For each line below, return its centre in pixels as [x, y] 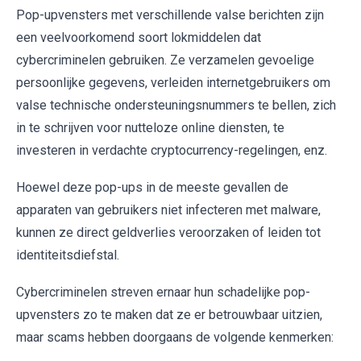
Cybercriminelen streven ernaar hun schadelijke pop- [163, 293]
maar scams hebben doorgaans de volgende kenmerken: [175, 338]
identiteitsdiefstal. [68, 255]
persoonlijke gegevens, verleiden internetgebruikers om [173, 83]
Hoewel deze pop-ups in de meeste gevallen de [152, 188]
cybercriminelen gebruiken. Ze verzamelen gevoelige [165, 60]
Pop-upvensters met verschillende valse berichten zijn [170, 15]
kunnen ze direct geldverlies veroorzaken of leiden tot [168, 233]
